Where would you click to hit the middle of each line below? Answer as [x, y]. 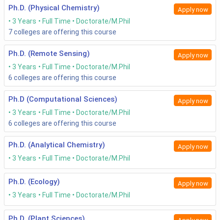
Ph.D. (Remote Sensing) [49, 54]
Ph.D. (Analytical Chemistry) [57, 145]
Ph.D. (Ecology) [34, 182]
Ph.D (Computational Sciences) [63, 99]
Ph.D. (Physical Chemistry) [54, 8]
